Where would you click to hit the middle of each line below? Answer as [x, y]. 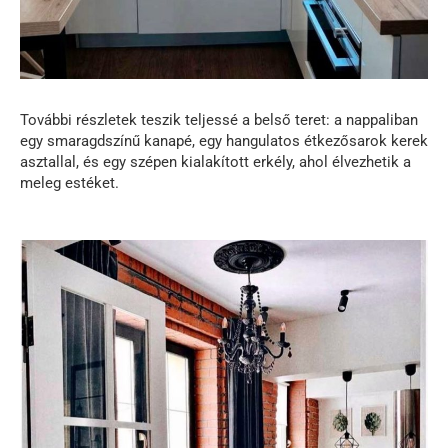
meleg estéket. [69, 183]
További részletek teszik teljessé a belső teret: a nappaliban [219, 120]
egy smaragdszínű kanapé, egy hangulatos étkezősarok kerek [224, 141]
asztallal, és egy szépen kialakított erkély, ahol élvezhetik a [215, 162]
